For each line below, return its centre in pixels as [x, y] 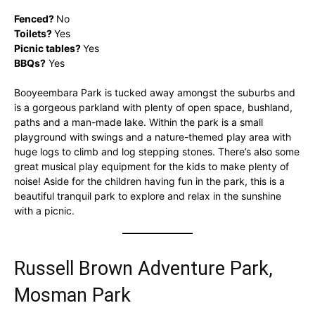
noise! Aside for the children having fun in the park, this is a [149, 181]
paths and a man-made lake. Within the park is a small [139, 122]
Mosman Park [72, 295]
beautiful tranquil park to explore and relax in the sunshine [148, 195]
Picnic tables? [47, 48]
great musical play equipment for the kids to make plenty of [152, 166]
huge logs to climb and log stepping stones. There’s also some [157, 151]
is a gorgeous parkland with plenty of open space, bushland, [153, 107]
